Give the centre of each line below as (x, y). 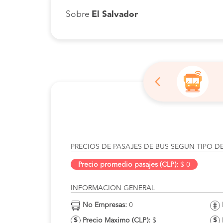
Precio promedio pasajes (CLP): (128, 165)
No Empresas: (105, 205)
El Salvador (115, 15)
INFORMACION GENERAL (113, 188)
